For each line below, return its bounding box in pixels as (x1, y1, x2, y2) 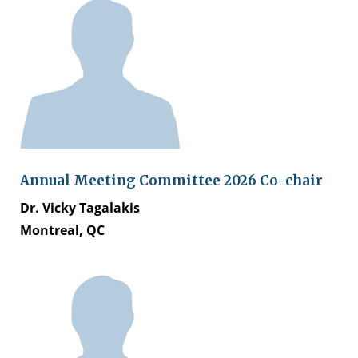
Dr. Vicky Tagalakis (20, 199, 140, 217)
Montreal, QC (20, 221, 105, 240)
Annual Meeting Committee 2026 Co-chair (20, 172, 323, 190)
